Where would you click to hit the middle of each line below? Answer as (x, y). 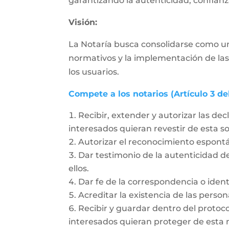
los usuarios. (94, 72)
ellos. (79, 168)
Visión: (83, 22)
